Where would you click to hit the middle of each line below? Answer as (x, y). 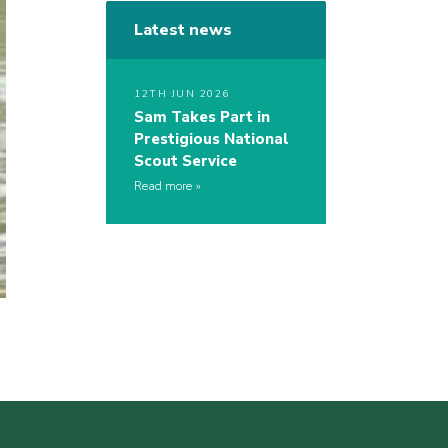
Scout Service (185, 161)
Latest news (183, 30)
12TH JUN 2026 (182, 94)
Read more (163, 186)
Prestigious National (211, 139)
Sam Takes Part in (202, 117)
